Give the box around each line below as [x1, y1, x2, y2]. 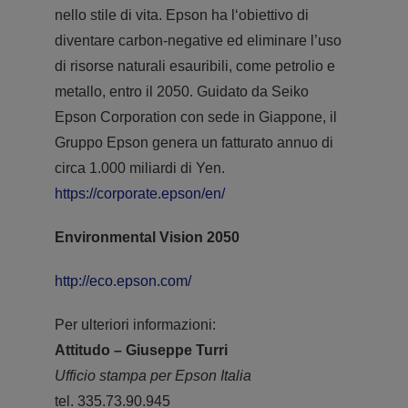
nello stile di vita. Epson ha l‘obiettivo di [54, 6, 309, 23]
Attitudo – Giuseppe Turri [54, 342, 228, 358]
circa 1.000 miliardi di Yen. [54, 159, 225, 176]
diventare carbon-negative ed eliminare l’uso [54, 32, 342, 48]
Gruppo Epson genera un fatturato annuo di [54, 134, 333, 150]
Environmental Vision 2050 [54, 229, 240, 245]
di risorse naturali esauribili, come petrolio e [54, 57, 335, 74]
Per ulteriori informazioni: [54, 316, 216, 332]
